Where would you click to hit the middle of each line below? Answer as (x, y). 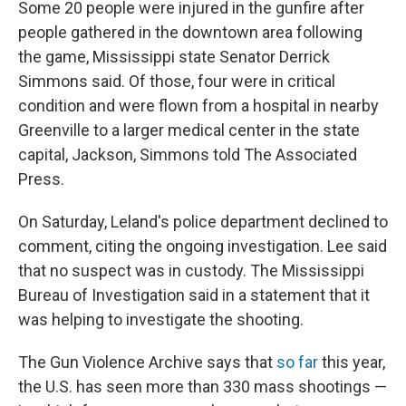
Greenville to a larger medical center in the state (189, 130)
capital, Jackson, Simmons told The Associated (188, 155)
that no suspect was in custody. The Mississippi (191, 271)
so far (297, 362)
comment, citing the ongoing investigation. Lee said (203, 246)
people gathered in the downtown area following (190, 32)
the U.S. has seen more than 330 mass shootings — (203, 387)
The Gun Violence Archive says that (147, 362)
